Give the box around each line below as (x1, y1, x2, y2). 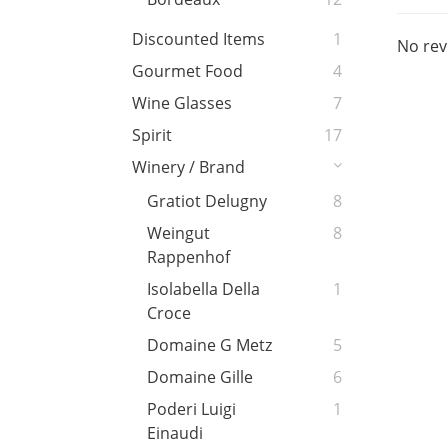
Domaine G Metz (147, 334, 272, 357)
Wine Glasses (132, 92, 232, 115)
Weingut (147, 222, 210, 245)
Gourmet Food (132, 60, 243, 83)
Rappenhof (147, 246, 230, 269)
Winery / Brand (132, 156, 245, 179)
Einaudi (147, 422, 203, 445)
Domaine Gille (147, 366, 253, 389)
